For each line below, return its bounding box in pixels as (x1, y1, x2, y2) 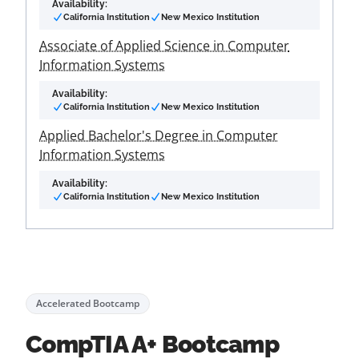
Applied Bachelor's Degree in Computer (39, 127, 278, 144)
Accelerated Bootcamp (36, 296, 139, 310)
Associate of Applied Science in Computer (39, 37, 289, 54)
